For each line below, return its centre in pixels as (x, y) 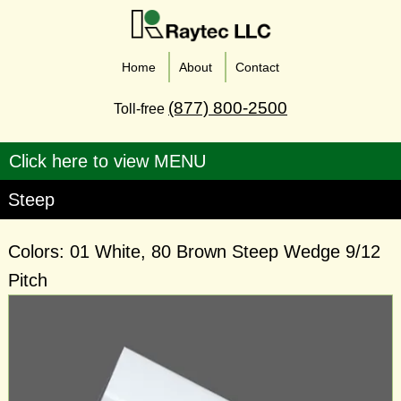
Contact (257, 67)
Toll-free (141, 109)
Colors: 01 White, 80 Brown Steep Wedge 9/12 (194, 252)
